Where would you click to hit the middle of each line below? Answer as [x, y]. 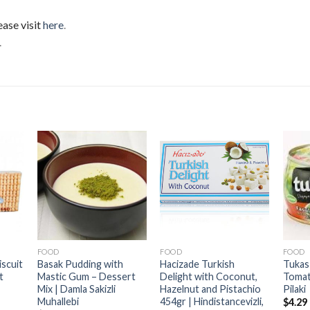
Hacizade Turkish [198, 264]
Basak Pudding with [80, 264]
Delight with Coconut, [209, 276]
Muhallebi [58, 301]
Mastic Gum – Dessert [86, 276]
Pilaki [294, 289]
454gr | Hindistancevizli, [212, 301]
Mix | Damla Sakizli [76, 289]
